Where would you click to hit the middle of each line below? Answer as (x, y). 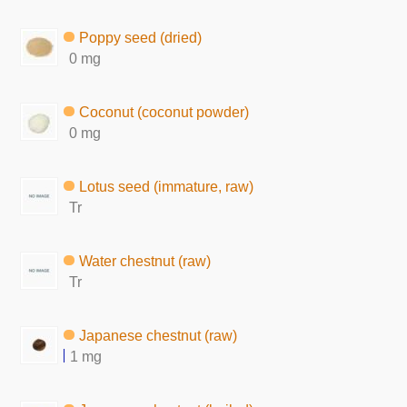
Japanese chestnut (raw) (159, 335)
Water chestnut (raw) (145, 261)
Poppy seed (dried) (141, 37)
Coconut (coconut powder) (164, 112)
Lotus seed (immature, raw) (167, 186)
